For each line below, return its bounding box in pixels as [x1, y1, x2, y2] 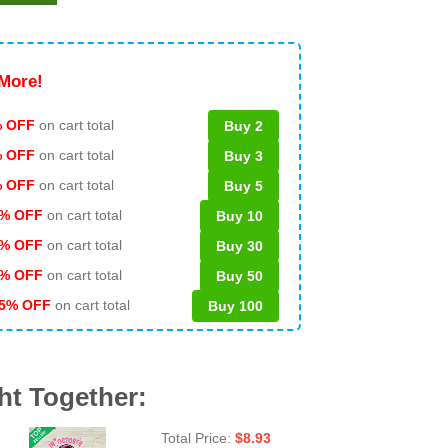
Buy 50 [216, 267, 263, 284]
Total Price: [160, 429, 235, 446]
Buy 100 [208, 297, 263, 314]
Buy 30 [216, 237, 263, 254]
